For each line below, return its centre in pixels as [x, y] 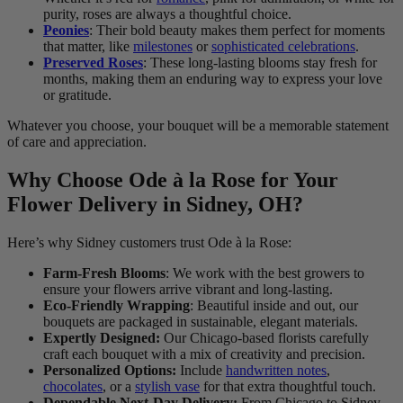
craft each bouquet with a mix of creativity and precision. [204, 354]
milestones [163, 47]
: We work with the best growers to [265, 273]
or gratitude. [77, 95]
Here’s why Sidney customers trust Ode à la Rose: [149, 243]
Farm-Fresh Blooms [104, 273]
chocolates [73, 387]
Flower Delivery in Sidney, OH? [155, 205]
